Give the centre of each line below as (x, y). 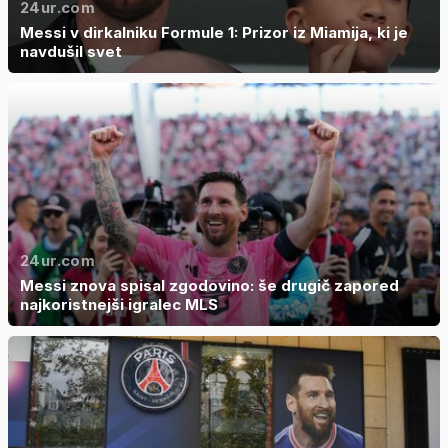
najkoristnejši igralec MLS (119, 305)
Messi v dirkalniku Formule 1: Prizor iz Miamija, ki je (214, 33)
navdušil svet (71, 52)
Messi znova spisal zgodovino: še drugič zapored (209, 286)
